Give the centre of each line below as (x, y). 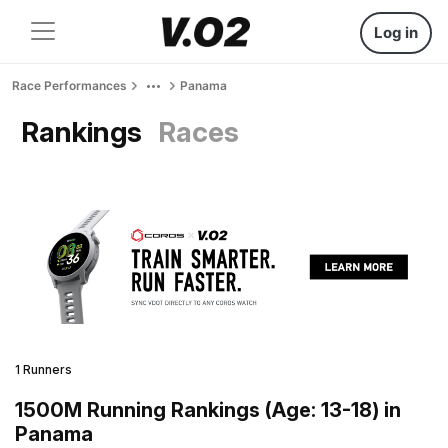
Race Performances (69, 85)
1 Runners (43, 369)
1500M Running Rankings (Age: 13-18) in (208, 409)
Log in (396, 32)
